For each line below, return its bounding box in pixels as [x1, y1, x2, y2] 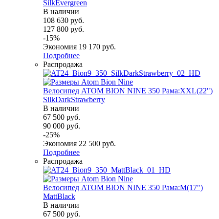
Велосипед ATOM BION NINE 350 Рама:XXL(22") [43, 86, 213, 95]
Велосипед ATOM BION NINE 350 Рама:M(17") [43, 183, 203, 192]
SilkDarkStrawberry [43, 95, 105, 104]
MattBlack [43, 192, 75, 200]
